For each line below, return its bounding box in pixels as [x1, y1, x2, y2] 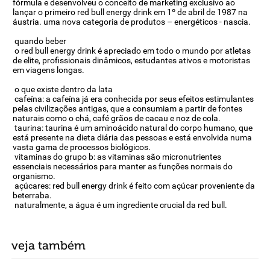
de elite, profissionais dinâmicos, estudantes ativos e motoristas [12, 55, 250, 65]
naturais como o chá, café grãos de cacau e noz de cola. [12, 113, 221, 123]
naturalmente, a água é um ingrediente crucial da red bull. [12, 200, 227, 210]
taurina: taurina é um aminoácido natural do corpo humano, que [12, 123, 253, 133]
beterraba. [12, 190, 52, 200]
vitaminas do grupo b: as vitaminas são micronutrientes [12, 152, 221, 162]
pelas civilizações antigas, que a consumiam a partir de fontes [12, 104, 242, 113]
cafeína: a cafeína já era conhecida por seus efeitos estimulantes [12, 94, 254, 104]
